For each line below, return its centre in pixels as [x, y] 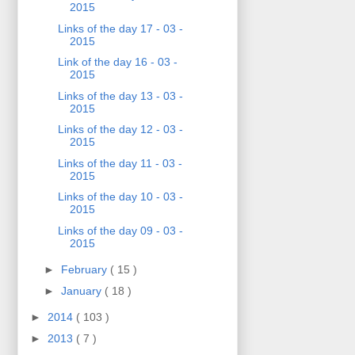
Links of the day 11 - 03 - [120, 163]
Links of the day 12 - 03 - [120, 130]
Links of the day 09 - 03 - [120, 230]
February [85, 270]
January [82, 290]
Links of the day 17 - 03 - [120, 28]
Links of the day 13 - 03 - [120, 95]
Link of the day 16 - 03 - [117, 62]
